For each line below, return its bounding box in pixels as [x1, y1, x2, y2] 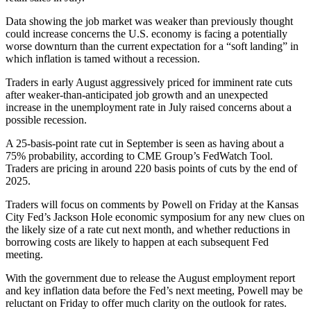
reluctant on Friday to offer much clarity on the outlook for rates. [6, 297, 287, 310]
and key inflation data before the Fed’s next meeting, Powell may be [6, 285, 303, 297]
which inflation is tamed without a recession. [6, 53, 200, 65]
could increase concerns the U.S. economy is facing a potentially [6, 28, 287, 40]
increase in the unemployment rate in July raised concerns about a [6, 101, 292, 114]
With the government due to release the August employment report [6, 272, 295, 285]
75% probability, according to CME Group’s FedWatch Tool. [6, 150, 273, 162]
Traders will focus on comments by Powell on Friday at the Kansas [6, 199, 299, 211]
